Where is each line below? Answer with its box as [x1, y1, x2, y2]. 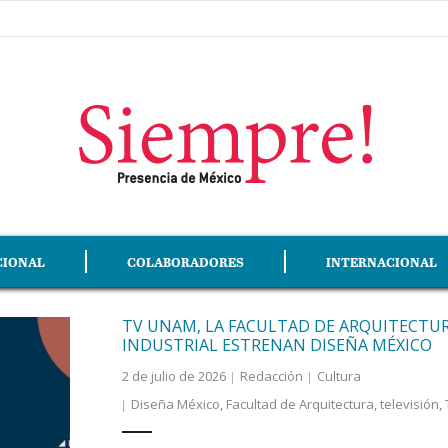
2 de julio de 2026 [121, 367, 226, 385]
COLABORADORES [127, 252, 244, 271]
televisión [379, 395, 439, 413]
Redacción [239, 367, 303, 385]
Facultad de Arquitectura [225, 395, 374, 413]
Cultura [316, 367, 361, 385]
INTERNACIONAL [326, 252, 437, 271]
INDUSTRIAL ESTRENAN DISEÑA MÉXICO [121, 334, 432, 356]
